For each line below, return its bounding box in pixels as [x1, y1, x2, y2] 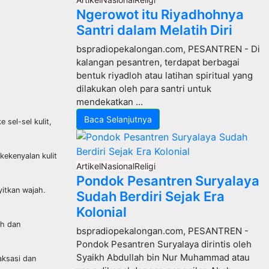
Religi [134, 161, 156, 171]
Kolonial [76, 204, 127, 220]
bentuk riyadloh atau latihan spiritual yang [76, 70, 253, 81]
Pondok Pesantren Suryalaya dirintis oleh [76, 238, 252, 250]
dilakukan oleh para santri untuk [76, 83, 211, 94]
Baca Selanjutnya [84, 114, 152, 124]
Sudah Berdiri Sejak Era [76, 189, 225, 204]
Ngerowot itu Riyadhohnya [76, 7, 244, 22]
